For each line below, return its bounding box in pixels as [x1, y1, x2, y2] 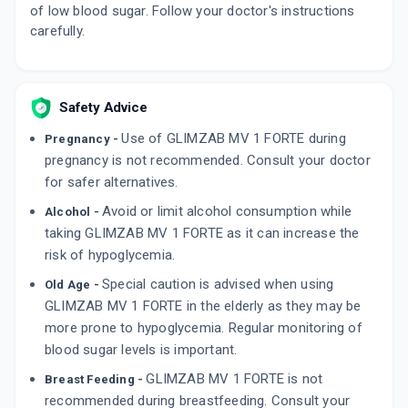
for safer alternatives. [45, 174, 178, 191]
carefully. [30, 23, 86, 40]
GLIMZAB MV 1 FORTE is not [146, 371, 323, 388]
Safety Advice [59, 99, 148, 117]
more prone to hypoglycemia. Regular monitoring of [45, 320, 362, 337]
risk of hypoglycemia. [45, 247, 176, 264]
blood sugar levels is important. [45, 342, 238, 359]
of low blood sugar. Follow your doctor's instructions [30, 3, 355, 20]
